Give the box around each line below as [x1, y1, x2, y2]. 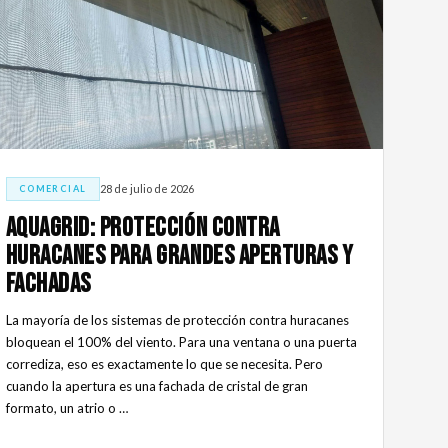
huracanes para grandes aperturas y [5, 240, 354, 272]
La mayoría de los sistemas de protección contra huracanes [5, 311, 349, 328]
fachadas [5, 268, 91, 300]
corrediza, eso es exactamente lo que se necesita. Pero [5, 355, 323, 372]
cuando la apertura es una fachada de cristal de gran [5, 377, 308, 394]
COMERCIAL [18, 182, 87, 194]
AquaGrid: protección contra [5, 212, 280, 244]
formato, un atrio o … [5, 399, 128, 416]
